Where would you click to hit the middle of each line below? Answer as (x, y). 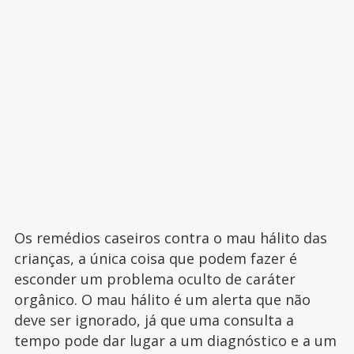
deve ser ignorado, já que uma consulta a (154, 320)
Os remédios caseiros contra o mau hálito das (170, 238)
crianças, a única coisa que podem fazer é (155, 259)
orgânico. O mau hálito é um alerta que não (162, 300)
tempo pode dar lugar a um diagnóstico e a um (175, 341)
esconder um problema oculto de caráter (154, 279)
